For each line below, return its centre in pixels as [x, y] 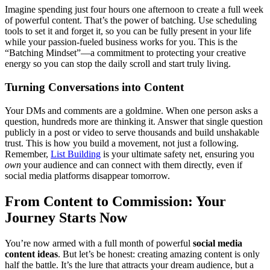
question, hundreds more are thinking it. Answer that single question [134, 121]
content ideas [31, 254]
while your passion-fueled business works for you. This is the [121, 42]
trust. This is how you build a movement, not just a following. [122, 143]
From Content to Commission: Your [115, 201]
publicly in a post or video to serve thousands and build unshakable [132, 132]
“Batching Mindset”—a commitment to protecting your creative [125, 53]
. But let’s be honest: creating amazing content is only [159, 254]
